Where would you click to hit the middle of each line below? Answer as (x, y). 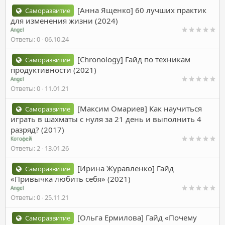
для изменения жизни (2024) (64, 20)
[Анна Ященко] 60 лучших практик (142, 10)
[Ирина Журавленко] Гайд (126, 168)
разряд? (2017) (37, 129)
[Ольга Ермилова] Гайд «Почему (137, 217)
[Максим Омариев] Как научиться (140, 108)
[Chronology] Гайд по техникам (134, 59)
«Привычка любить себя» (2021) (71, 179)
